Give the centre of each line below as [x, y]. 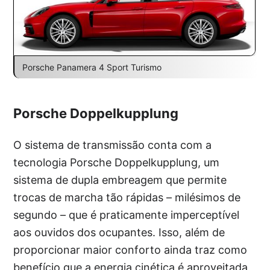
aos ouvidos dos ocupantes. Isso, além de [119, 233]
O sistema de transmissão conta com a [113, 145]
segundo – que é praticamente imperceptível [127, 215]
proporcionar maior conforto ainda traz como [130, 250]
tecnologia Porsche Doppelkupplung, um [117, 163]
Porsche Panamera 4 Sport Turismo [92, 67]
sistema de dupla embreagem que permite [120, 180]
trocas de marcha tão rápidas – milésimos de [127, 198]
